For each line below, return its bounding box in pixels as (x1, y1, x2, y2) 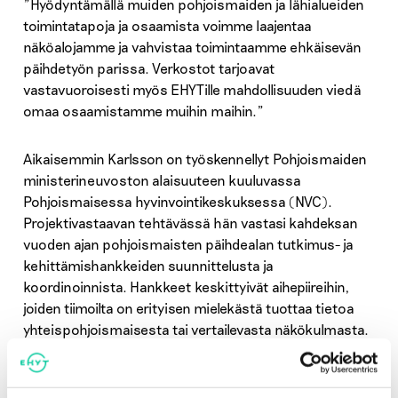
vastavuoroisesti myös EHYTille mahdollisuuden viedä (22, 81, 362, 99)
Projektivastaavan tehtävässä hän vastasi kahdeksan (22, 214, 358, 232)
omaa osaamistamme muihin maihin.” (22, 102, 264, 120)
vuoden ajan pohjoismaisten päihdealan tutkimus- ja (22, 235, 354, 253)
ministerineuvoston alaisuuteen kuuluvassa (22, 171, 301, 189)
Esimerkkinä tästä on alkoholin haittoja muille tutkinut (22, 342, 361, 360)
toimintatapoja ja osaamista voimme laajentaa (22, 17, 312, 35)
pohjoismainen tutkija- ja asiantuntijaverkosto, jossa (22, 363, 354, 381)
